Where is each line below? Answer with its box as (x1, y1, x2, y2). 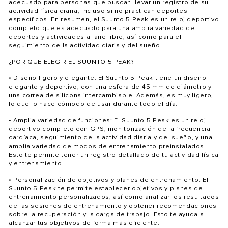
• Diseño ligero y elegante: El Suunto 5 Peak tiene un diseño (9, 74, 207, 82)
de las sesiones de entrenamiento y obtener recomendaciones (9, 202, 217, 210)
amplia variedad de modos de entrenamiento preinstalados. (9, 142, 206, 150)
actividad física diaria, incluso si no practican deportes (9, 7, 188, 15)
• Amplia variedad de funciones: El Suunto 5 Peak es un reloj (9, 116, 206, 124)
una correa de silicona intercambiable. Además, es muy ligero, (9, 91, 213, 99)
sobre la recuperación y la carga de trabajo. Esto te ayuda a (9, 210, 204, 218)
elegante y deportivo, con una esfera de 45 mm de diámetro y (9, 82, 212, 91)
